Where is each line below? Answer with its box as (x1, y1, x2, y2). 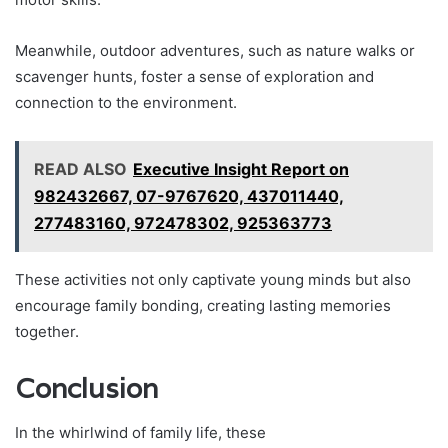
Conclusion (15, 370, 158, 406)
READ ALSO (34, 158, 127, 179)
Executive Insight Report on (133, 158, 349, 179)
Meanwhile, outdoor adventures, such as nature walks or (15, 40, 415, 60)
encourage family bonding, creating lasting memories (15, 295, 391, 315)
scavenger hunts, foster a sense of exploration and (15, 66, 374, 86)
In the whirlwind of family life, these (15, 423, 266, 443)
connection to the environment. (15, 92, 237, 112)
